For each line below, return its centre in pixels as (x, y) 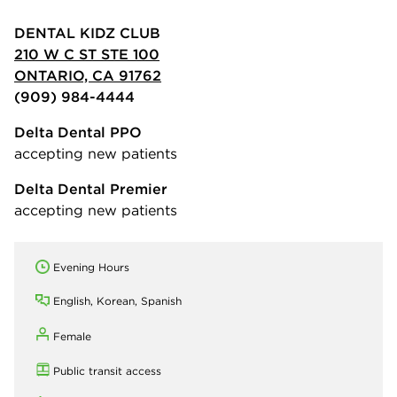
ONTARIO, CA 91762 (88, 75)
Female (72, 336)
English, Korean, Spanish (117, 300)
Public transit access (107, 370)
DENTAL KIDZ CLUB (87, 32)
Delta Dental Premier (91, 188)
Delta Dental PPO (78, 132)
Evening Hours (91, 267)
